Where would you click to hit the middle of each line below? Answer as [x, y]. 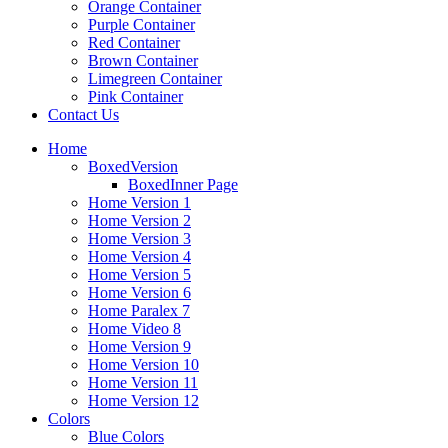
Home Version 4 [139, 256]
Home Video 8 [134, 328]
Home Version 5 [139, 274]
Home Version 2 [139, 220]
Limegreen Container [155, 78]
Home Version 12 [143, 400]
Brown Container [143, 60]
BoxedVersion [133, 166]
